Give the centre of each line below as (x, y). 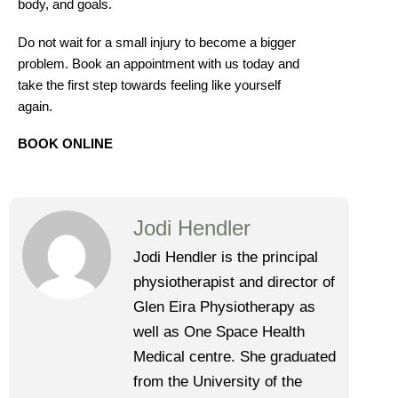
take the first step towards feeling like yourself (149, 85)
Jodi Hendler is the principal (226, 258)
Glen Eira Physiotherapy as (224, 307)
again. (35, 106)
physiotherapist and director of (234, 283)
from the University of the (218, 382)
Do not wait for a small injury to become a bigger (157, 42)
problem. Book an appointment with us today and (159, 64)
